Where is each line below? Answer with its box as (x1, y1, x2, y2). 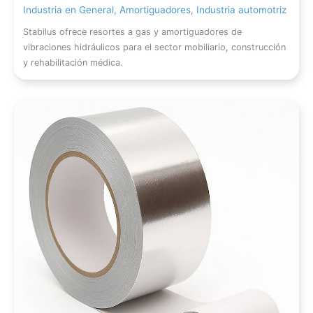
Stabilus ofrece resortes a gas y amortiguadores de (23, 27, 242, 38)
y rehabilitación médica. (23, 57, 124, 68)
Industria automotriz (196, 3, 287, 15)
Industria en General (23, 3, 115, 15)
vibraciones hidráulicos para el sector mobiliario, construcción (23, 42, 286, 53)
